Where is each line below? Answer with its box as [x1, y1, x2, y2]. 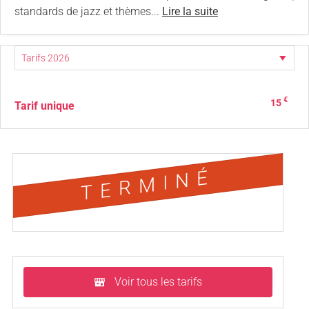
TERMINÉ [81, 165, 215, 205]
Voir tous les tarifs [114, 275, 202, 288]
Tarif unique [14, 99, 74, 112]
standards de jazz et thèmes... [14, 4, 162, 18]
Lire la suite [162, 4, 218, 18]
